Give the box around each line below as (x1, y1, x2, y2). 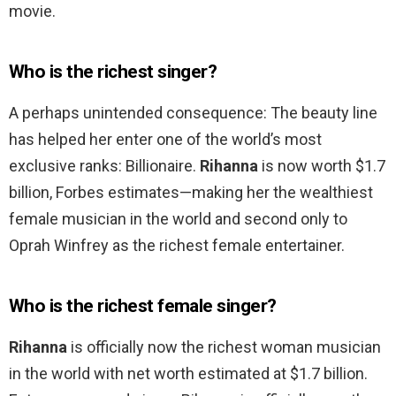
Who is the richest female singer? (9, 295, 277, 317)
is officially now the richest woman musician (67, 338, 381, 357)
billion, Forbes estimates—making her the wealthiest (9, 183, 373, 202)
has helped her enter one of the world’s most (9, 130, 322, 149)
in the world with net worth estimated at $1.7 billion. (9, 364, 368, 384)
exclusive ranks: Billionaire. (9, 156, 200, 176)
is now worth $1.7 (258, 156, 385, 176)
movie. (9, 2, 56, 21)
